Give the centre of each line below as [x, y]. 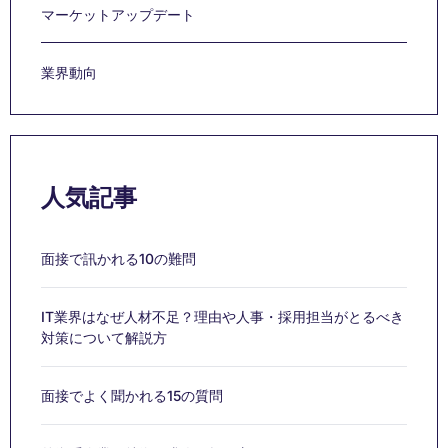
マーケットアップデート [118, 14]
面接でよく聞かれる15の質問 [132, 395]
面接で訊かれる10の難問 [118, 258]
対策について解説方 [104, 337]
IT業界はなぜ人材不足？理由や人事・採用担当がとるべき [222, 316]
